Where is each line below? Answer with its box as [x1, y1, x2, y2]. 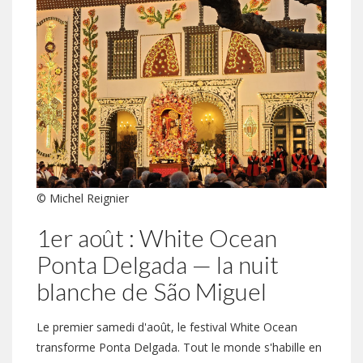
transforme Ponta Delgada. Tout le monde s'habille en [36, 340, 322, 356]
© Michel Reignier [36, 190, 129, 207]
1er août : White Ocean [36, 223, 277, 253]
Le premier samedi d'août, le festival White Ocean [36, 319, 297, 335]
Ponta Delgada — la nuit [36, 250, 279, 280]
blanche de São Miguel [36, 276, 267, 306]
